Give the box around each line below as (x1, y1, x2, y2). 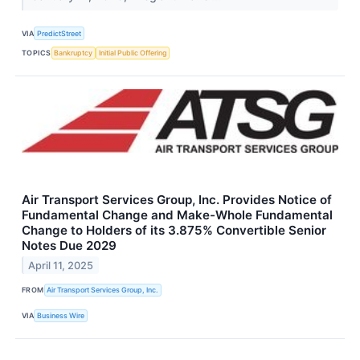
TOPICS (22, 48, 51, 58)
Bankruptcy (54, 48, 93, 58)
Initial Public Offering (98, 48, 167, 58)
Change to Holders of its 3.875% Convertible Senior (22, 222, 326, 238)
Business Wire (37, 311, 85, 321)
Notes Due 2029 (22, 237, 117, 253)
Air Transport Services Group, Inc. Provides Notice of (22, 191, 332, 207)
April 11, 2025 (28, 259, 94, 272)
